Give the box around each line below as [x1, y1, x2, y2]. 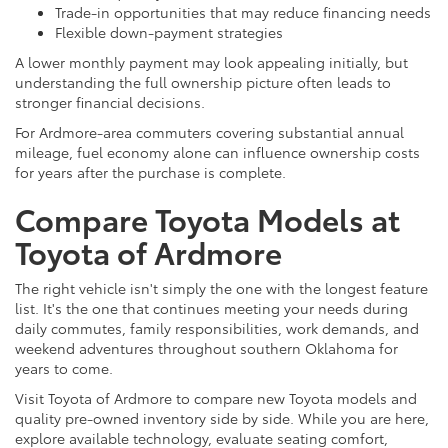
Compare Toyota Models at [15, 196, 400, 240]
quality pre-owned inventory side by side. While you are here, [15, 407, 429, 428]
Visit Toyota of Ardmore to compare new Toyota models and [15, 387, 417, 408]
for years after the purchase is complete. [15, 161, 286, 182]
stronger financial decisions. [15, 91, 205, 112]
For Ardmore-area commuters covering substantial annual [15, 121, 404, 142]
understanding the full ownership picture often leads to [15, 71, 391, 92]
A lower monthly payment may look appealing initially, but [15, 51, 408, 72]
